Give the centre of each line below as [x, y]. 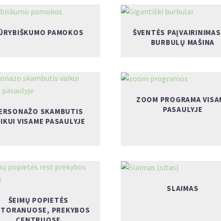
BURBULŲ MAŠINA [183, 42]
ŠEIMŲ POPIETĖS [38, 200]
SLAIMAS [183, 188]
